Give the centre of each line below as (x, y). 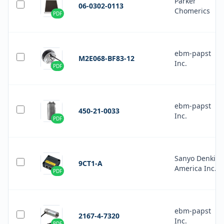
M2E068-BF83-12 (106, 58)
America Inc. (195, 168)
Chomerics (192, 11)
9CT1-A (90, 163)
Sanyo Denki (195, 158)
